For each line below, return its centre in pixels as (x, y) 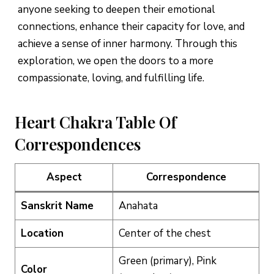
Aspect (64, 177)
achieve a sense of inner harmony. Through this (128, 44)
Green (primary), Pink (167, 261)
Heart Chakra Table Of (96, 122)
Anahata (138, 206)
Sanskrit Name (57, 206)
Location (42, 234)
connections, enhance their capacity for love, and (131, 27)
